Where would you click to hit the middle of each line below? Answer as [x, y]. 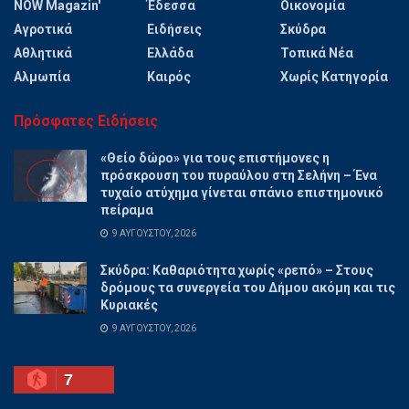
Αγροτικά [43, 29]
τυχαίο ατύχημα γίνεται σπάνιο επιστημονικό [242, 192]
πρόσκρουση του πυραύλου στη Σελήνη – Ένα [239, 175]
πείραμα [127, 210]
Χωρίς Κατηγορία [334, 76]
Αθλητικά [43, 52]
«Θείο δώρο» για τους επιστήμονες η [215, 157]
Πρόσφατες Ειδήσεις [86, 121]
